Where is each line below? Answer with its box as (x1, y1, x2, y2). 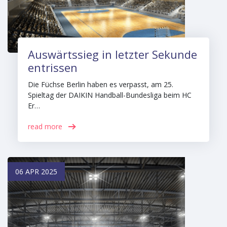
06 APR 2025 (15, 167, 57, 176)
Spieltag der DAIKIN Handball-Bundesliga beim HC (28, 90, 192, 100)
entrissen (28, 60, 78, 75)
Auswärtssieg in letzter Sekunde (28, 47, 197, 62)
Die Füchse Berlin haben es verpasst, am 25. (28, 80, 173, 89)
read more (28, 122, 62, 131)
